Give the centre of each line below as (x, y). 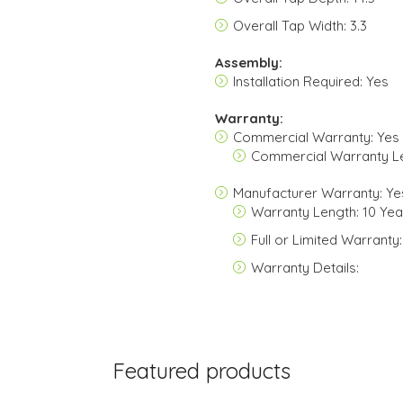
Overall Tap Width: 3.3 (300, 26)
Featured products (201, 371)
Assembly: (249, 63)
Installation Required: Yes (311, 81)
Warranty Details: (305, 268)
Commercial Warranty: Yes (316, 137)
